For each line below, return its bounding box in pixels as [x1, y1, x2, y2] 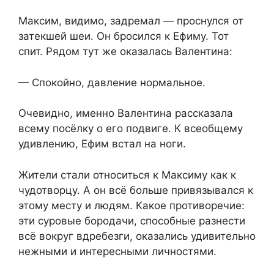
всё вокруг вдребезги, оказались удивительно [18, 229, 256, 242]
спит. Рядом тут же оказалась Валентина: [18, 45, 232, 58]
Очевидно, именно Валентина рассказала [18, 107, 233, 120]
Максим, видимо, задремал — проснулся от [18, 15, 243, 28]
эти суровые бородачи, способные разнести [18, 214, 245, 227]
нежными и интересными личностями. [18, 245, 217, 257]
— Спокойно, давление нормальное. [18, 76, 206, 89]
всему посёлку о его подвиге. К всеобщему [18, 122, 243, 135]
